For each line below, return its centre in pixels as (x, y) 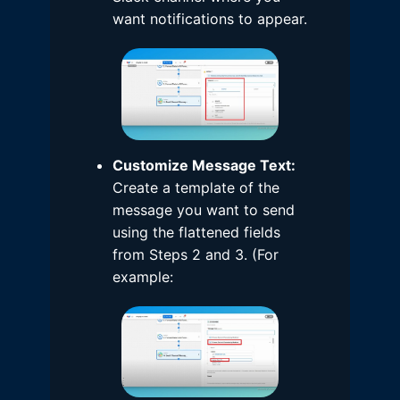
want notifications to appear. (210, 19)
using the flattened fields (196, 232)
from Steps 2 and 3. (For (196, 254)
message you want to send (204, 209)
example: (143, 276)
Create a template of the (196, 187)
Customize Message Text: (204, 165)
